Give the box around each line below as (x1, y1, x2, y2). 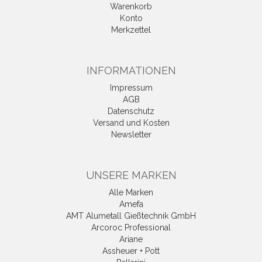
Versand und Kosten (92, 118, 170, 127)
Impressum (109, 82, 153, 92)
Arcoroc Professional (91, 222, 171, 232)
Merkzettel (111, 25, 151, 35)
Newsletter (111, 129, 151, 139)
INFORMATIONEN (86, 64, 176, 77)
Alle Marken (109, 187, 153, 197)
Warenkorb (110, 1, 152, 11)
